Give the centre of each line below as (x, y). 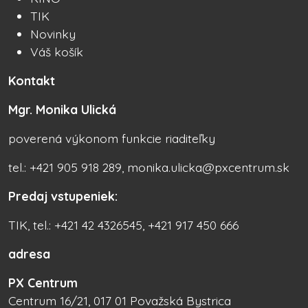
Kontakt (32, 81)
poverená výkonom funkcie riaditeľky (112, 139)
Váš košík (57, 52)
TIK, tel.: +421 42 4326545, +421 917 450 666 (123, 225)
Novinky (53, 34)
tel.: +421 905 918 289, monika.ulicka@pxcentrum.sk (149, 167)
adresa (29, 254)
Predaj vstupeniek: (63, 196)
